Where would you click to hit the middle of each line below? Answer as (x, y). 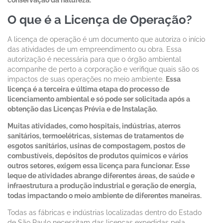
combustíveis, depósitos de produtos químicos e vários (98, 156)
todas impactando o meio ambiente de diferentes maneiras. (105, 196)
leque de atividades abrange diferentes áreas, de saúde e (101, 176)
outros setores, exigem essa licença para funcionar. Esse (99, 166)
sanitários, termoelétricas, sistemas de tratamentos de (96, 136)
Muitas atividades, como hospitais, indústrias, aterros (94, 126)
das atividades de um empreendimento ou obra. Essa (95, 50)
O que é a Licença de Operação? (100, 19)
